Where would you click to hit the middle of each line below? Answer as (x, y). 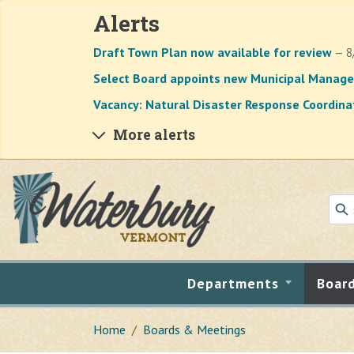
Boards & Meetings (194, 329)
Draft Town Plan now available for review (213, 52)
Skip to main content (72, 181)
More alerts (154, 135)
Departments (233, 283)
